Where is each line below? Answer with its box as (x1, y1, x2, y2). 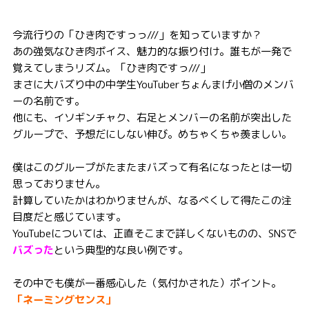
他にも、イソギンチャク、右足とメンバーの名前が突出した (12, 110, 292, 125)
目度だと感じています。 (12, 209, 126, 224)
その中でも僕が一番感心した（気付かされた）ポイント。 (12, 275, 281, 290)
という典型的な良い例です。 (53, 242, 188, 257)
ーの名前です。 (12, 93, 85, 108)
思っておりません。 (12, 176, 106, 191)
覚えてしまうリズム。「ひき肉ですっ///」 (12, 60, 210, 75)
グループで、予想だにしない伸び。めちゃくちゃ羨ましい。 (12, 126, 292, 141)
